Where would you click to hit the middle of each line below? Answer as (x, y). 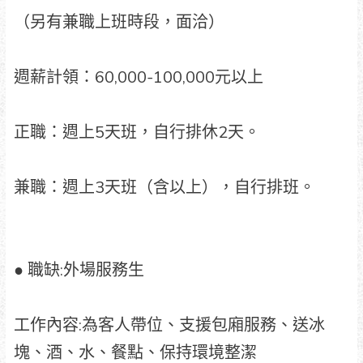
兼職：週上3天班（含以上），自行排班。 (164, 187)
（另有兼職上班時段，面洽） (119, 22)
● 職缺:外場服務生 (79, 270)
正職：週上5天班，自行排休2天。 (137, 132)
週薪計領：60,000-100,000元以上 (138, 77)
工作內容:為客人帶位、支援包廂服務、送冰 (169, 325)
